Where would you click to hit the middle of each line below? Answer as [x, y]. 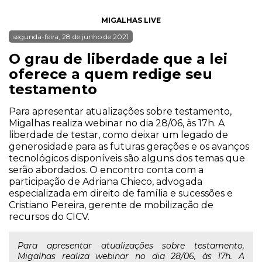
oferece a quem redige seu [111, 74]
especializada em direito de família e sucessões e [121, 193]
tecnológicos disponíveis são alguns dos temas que [127, 158]
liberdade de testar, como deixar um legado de [118, 135]
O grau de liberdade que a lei [118, 59]
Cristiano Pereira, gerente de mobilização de [111, 205]
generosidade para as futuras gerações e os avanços [129, 146]
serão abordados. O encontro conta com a [106, 170]
